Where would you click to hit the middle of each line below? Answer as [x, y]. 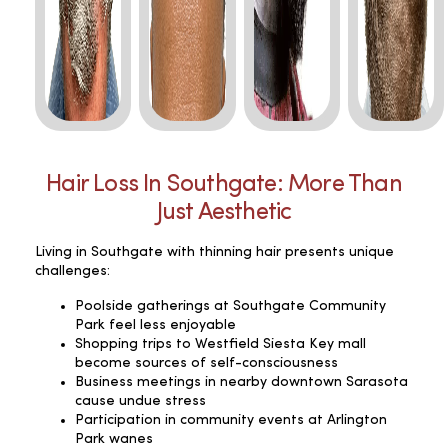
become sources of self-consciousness [206, 363]
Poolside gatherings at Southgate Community [230, 306]
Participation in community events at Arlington [231, 420]
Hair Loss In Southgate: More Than [224, 185]
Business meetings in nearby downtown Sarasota [241, 382]
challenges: [72, 271]
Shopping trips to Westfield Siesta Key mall [220, 344]
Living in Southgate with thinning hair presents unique [214, 252]
